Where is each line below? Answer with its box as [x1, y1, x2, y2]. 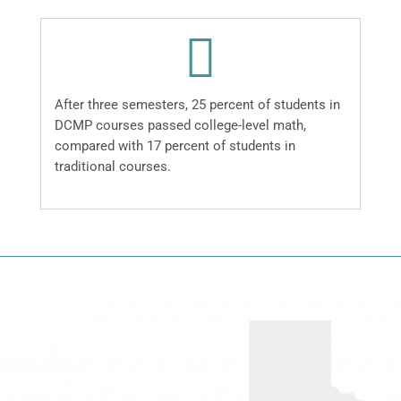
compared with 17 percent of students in [54, 138, 295, 155]
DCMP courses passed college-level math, [54, 117, 306, 134]
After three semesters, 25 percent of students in [54, 97, 340, 114]
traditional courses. [54, 158, 171, 175]
